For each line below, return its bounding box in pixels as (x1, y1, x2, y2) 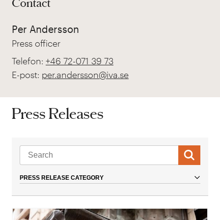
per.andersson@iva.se (42, 69, 129, 80)
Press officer (12, 38, 60, 49)
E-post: (12, 69, 42, 80)
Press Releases (12, 105, 104, 121)
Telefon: (12, 55, 46, 66)
